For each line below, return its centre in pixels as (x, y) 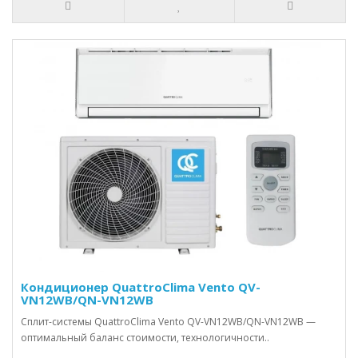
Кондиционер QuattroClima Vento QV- (141, 286)
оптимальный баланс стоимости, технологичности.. (145, 337)
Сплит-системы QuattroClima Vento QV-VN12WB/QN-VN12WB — (168, 321)
